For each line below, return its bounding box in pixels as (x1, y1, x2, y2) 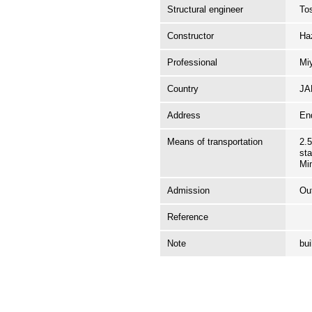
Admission (167, 185, 210, 196)
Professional (167, 57, 217, 68)
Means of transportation (167, 136, 263, 147)
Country (167, 84, 198, 94)
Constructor (167, 31, 214, 41)
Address (167, 110, 201, 120)
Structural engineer (167, 4, 243, 15)
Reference (167, 212, 208, 222)
